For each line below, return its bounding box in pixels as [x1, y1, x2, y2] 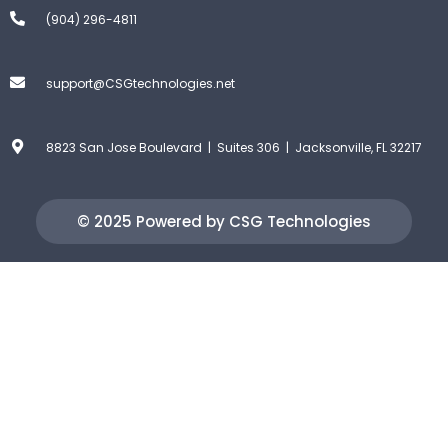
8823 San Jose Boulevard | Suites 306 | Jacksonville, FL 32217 [46, 138, 422, 156]
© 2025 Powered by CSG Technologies [77, 210, 371, 232]
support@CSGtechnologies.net [46, 74, 235, 92]
